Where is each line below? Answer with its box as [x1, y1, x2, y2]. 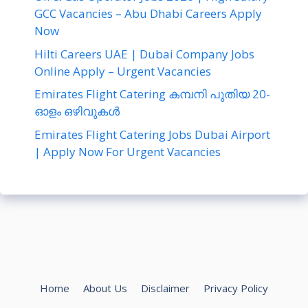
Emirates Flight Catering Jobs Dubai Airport [34, 126, 270, 142]
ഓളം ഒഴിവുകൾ [34, 103, 120, 120]
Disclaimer [141, 280, 190, 295]
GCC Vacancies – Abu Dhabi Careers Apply [34, 5, 262, 22]
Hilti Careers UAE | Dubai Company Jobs [34, 45, 254, 62]
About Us [83, 280, 127, 295]
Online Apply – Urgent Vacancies [34, 63, 211, 79]
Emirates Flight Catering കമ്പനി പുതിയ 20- [34, 86, 270, 102]
